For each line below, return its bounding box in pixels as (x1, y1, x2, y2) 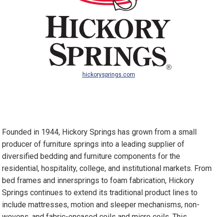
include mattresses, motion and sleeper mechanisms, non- (2, 200, 200, 209)
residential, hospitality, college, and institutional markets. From (2, 164, 212, 173)
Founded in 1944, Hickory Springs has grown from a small (2, 127, 197, 137)
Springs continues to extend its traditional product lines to (2, 188, 198, 197)
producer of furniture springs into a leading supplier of (2, 139, 185, 149)
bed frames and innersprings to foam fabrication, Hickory (2, 176, 195, 185)
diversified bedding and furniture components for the (2, 152, 181, 161)
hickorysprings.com (82, 71, 135, 78)
